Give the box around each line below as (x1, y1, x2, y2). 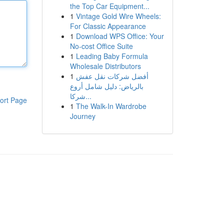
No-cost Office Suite (69, 41, 133, 51)
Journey (69, 111, 95, 121)
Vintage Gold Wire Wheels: (75, 11, 161, 21)
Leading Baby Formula (75, 51, 148, 61)
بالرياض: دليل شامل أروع (69, 81, 143, 91)
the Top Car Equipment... (69, 1, 149, 11)
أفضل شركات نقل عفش (75, 71, 148, 81)
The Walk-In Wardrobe (75, 101, 146, 111)
